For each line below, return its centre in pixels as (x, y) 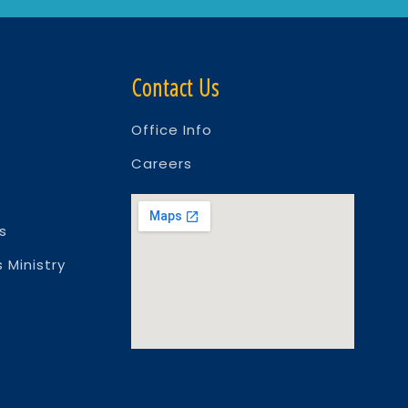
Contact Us (175, 88)
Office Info (171, 130)
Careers (161, 164)
